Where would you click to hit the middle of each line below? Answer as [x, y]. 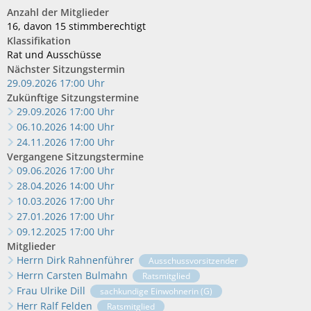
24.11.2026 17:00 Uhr [65, 142]
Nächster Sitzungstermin [66, 69]
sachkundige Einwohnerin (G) [156, 291]
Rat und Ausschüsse [54, 54]
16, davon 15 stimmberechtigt [76, 26]
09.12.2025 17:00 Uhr [65, 232]
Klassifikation [39, 41]
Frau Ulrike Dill [51, 291]
